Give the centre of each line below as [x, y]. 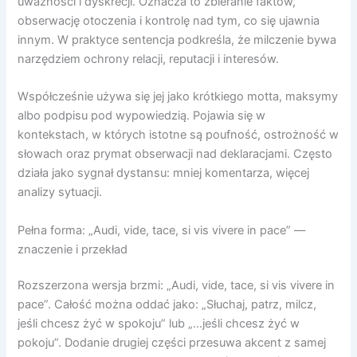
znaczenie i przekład [73, 249]
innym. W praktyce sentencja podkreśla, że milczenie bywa [177, 39]
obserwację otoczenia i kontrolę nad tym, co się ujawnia [169, 20]
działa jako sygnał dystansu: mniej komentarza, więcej [164, 173]
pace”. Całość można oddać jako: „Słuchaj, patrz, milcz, [167, 305]
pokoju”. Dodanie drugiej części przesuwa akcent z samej [172, 343]
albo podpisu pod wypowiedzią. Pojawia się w [142, 116]
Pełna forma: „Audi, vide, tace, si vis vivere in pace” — [162, 230]
